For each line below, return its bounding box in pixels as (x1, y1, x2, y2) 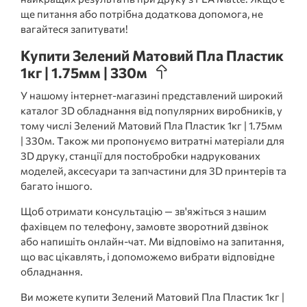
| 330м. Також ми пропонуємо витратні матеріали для (21, 134, 284, 147)
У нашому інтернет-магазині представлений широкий (21, 89, 283, 102)
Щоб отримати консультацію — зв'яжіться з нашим (21, 205, 267, 218)
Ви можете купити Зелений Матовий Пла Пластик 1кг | (21, 291, 284, 304)
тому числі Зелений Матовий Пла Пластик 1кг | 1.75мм (21, 119, 282, 132)
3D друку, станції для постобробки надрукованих (21, 149, 260, 162)
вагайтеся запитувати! (21, 22, 128, 35)
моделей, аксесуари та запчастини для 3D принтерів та (21, 164, 286, 177)
